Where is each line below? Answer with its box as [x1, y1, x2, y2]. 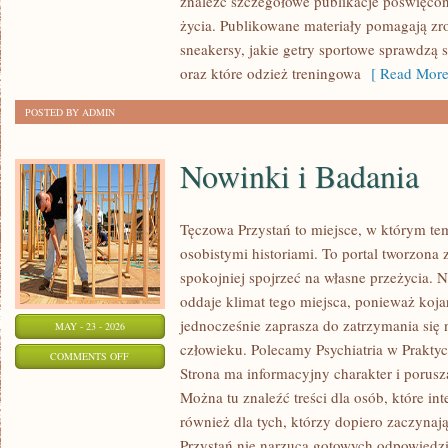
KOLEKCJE [128, 3, 179, 17]
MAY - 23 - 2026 [55, 319, 125, 333]
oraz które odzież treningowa [180, 63, 361, 83]
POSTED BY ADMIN [25, 105, 115, 119]
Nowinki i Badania [180, 154, 419, 197]
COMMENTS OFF [50, 349, 130, 363]
